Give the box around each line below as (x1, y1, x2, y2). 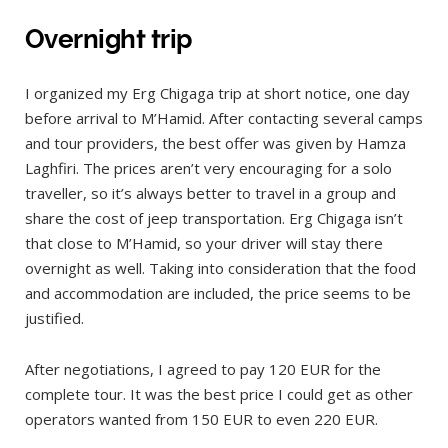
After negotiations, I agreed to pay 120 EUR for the (25, 359, 381, 380)
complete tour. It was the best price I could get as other (25, 384, 413, 405)
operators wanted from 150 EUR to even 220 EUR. (25, 409, 378, 430)
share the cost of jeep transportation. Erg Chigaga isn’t (25, 208, 403, 229)
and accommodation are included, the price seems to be (25, 283, 411, 304)
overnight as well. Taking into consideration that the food (25, 258, 416, 279)
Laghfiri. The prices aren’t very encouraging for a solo (25, 158, 392, 179)
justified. (25, 308, 84, 329)
